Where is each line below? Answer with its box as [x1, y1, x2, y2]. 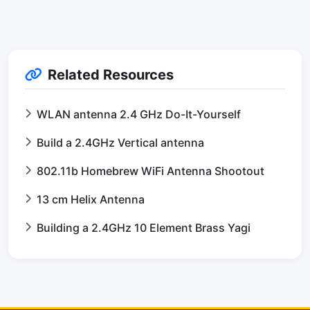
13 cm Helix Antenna [37, 192, 145, 206]
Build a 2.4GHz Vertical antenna [37, 136, 204, 149]
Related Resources [48, 66, 174, 83]
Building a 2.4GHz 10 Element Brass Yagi [37, 221, 250, 235]
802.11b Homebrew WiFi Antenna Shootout [37, 164, 264, 178]
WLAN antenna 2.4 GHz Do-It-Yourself [37, 107, 241, 121]
